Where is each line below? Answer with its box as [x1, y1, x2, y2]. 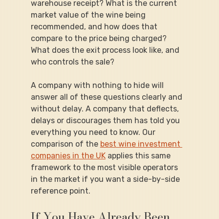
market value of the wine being [30, 10, 148, 20]
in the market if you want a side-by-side [30, 174, 182, 184]
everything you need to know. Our [30, 127, 157, 137]
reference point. [30, 186, 90, 196]
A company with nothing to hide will [30, 80, 166, 90]
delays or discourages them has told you [30, 115, 182, 125]
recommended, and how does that [30, 22, 159, 31]
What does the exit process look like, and [30, 45, 181, 55]
